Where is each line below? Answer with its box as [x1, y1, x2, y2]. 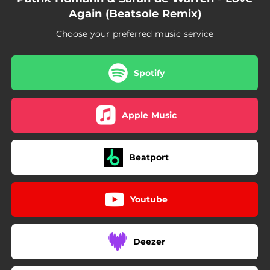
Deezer [133, 236, 165, 247]
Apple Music [121, 109, 177, 121]
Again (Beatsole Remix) [68, 7, 201, 20]
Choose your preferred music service [56, 28, 213, 39]
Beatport [129, 151, 169, 163]
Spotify [133, 67, 165, 78]
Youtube [130, 193, 168, 205]
